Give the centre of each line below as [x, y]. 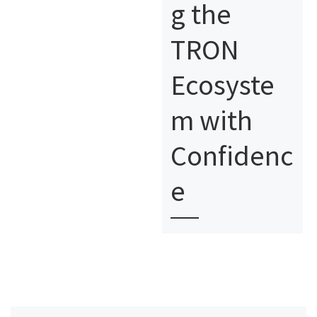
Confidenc [232, 155]
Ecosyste [222, 84]
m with [211, 120]
